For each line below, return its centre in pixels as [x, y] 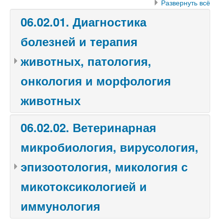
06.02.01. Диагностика [83, 22]
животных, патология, [86, 61]
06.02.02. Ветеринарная [88, 127]
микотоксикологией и [84, 186]
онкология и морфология [96, 81]
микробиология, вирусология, [110, 147]
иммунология [60, 206]
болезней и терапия [79, 41]
